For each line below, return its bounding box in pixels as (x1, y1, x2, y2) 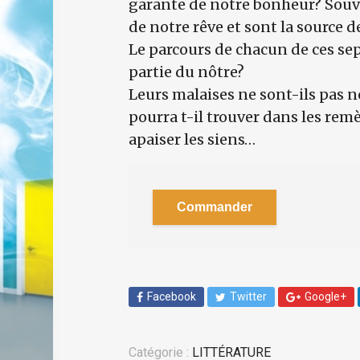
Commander (177, 200, 252, 214)
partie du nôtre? (129, 63, 244, 81)
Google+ (305, 290, 346, 303)
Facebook (147, 290, 196, 303)
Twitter (230, 290, 267, 303)
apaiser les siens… (129, 130, 256, 149)
